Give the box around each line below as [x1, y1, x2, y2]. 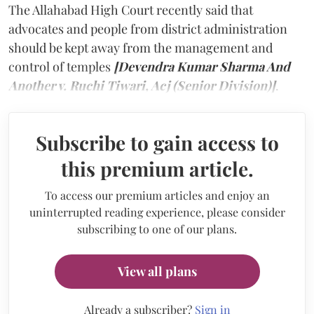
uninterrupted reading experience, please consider [29, 204, 285, 219]
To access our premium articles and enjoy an [44, 187, 270, 203]
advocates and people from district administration [8, 20, 287, 37]
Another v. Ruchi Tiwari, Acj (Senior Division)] [8, 76, 275, 94]
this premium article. [60, 155, 254, 182]
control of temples [8, 57, 114, 75]
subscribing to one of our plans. [77, 221, 237, 236]
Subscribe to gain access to [35, 129, 279, 156]
